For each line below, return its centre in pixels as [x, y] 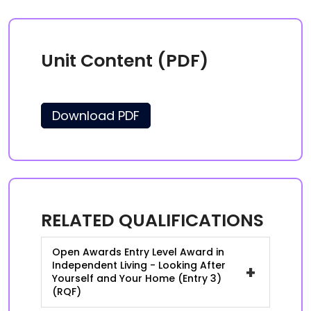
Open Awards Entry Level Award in [138, 252]
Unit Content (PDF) [125, 61]
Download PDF [96, 116]
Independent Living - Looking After [139, 265]
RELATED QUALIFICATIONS [152, 220]
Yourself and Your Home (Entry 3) [137, 278]
